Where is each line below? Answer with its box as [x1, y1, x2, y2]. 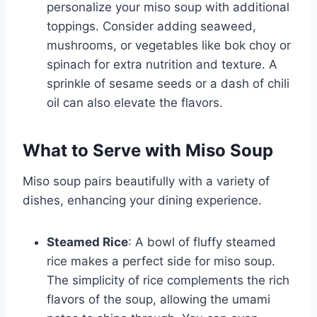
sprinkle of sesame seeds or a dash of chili [47, 76, 289, 91]
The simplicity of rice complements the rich [47, 272, 289, 287]
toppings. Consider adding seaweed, [47, 18, 256, 33]
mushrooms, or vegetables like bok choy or [47, 38, 291, 52]
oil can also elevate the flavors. [47, 95, 223, 110]
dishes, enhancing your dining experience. [23, 192, 262, 207]
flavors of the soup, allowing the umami [47, 292, 270, 306]
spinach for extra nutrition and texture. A [47, 57, 277, 71]
